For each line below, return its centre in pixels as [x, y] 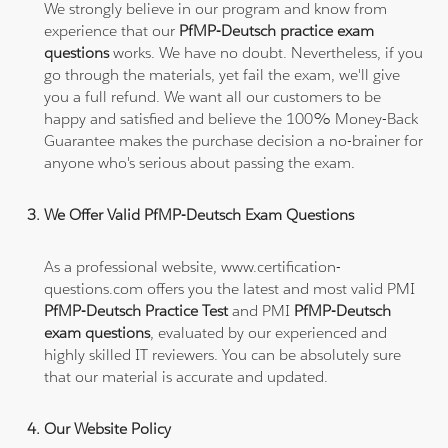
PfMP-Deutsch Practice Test [138, 310]
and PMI [263, 310]
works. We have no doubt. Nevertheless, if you [266, 52]
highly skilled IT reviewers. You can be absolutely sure [223, 354]
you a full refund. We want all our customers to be [213, 96]
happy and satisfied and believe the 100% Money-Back [231, 118]
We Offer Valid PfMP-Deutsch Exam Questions [199, 214]
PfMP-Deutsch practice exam [277, 30]
